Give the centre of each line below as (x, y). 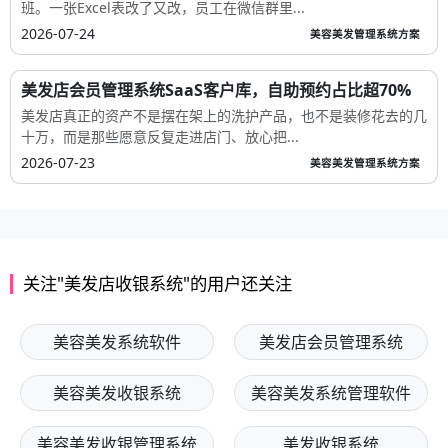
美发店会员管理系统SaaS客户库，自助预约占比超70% (216, 89)
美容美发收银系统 (117, 392)
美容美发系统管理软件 (331, 392)
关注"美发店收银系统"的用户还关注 (157, 283)
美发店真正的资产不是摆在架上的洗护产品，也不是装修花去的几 (224, 115)
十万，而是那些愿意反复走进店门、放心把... (160, 136)
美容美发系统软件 (117, 341)
